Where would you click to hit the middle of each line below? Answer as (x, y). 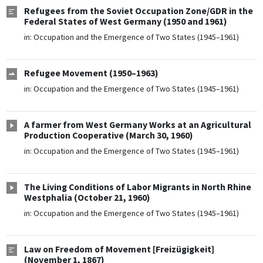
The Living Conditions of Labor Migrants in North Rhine (137, 187)
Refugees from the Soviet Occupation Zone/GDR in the (138, 11)
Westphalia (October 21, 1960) (87, 198)
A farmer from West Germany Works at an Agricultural (137, 125)
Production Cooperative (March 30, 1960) (108, 136)
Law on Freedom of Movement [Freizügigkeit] (119, 249)
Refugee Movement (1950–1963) (91, 73)
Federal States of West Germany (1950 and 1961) (125, 22)
